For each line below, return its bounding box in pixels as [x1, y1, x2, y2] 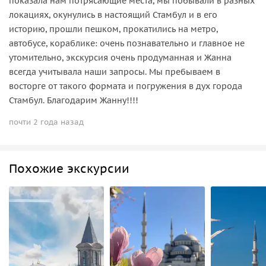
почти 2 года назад [9, 116, 84, 127]
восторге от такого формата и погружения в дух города [9, 80, 242, 91]
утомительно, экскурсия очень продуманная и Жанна [9, 52, 232, 63]
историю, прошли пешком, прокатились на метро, [9, 23, 218, 34]
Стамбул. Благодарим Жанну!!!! [9, 94, 138, 106]
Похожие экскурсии [9, 160, 129, 176]
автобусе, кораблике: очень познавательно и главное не [9, 37, 245, 49]
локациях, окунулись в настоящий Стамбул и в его [9, 9, 217, 20]
